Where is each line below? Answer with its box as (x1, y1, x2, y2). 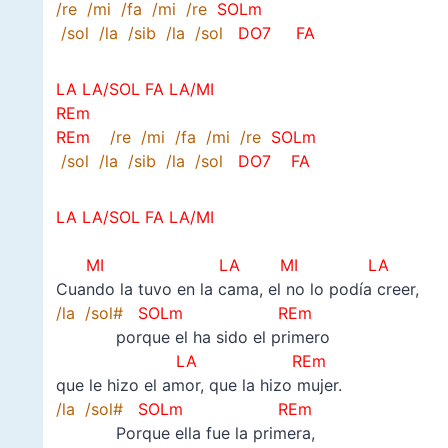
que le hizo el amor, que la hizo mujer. (55, 375, 342, 396)
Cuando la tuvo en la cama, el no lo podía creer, (55, 279, 419, 300)
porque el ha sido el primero (55, 327, 330, 348)
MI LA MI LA (70, 255, 394, 276)
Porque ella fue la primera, (55, 423, 315, 444)
